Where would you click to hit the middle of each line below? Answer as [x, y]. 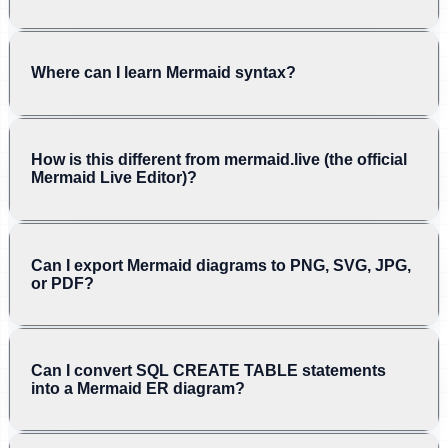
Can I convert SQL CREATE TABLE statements [208, 370]
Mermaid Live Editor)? [114, 178]
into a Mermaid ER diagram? [138, 388]
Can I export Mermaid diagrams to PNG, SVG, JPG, [221, 265]
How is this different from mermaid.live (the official [219, 160]
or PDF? [62, 283]
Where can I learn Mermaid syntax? [163, 73]
